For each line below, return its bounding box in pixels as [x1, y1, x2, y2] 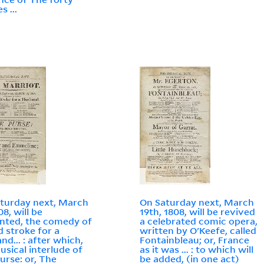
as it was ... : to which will [140, 243, 254, 256]
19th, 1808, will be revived [140, 206, 256, 218]
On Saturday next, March [140, 196, 255, 209]
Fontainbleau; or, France [140, 234, 250, 246]
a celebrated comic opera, [140, 215, 258, 227]
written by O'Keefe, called [140, 225, 257, 237]
